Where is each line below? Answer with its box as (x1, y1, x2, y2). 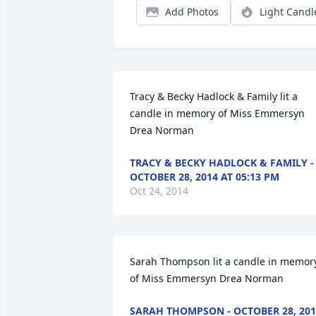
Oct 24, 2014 (130, 184, 188, 197)
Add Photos (165, 5, 219, 18)
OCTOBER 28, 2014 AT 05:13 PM (130, 170, 279, 183)
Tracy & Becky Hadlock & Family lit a (130, 90, 298, 103)
